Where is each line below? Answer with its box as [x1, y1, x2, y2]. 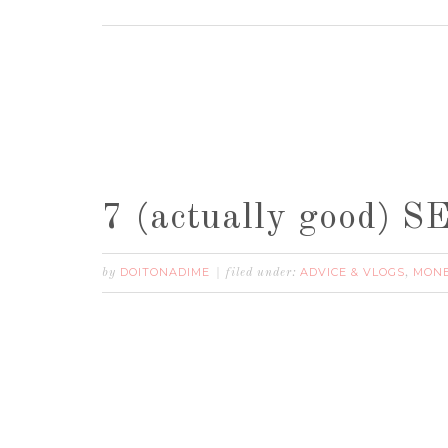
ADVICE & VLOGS [300, 265, 405, 279]
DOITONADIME [120, 265, 210, 279]
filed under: [226, 267, 300, 279]
